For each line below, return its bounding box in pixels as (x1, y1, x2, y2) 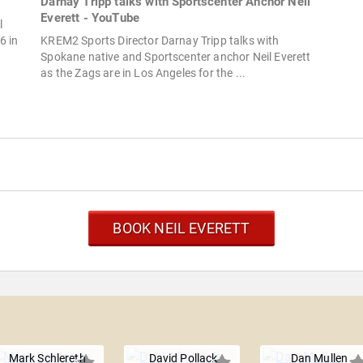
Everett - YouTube (41, 11, 140, 26)
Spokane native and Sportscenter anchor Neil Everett (41, 50, 311, 64)
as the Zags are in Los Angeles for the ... (41, 66, 246, 80)
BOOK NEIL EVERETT (113, 220, 250, 237)
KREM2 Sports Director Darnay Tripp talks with (41, 34, 280, 48)
